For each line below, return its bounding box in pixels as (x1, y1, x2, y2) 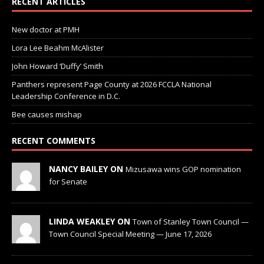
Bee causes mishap (12, 109, 82, 120)
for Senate (49, 176, 87, 187)
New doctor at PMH (12, 24, 80, 35)
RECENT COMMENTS (12, 135, 95, 147)
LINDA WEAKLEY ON (49, 216, 133, 227)
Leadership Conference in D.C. (12, 91, 120, 102)
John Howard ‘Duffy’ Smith (12, 61, 103, 72)
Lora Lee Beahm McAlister (12, 42, 104, 54)
